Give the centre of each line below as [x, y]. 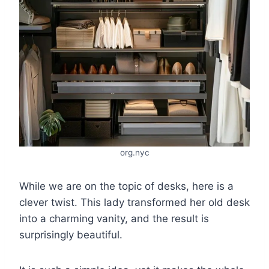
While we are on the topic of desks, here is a [126, 186]
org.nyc [134, 152]
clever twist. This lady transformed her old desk [134, 202]
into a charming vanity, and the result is [114, 218]
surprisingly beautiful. [71, 234]
